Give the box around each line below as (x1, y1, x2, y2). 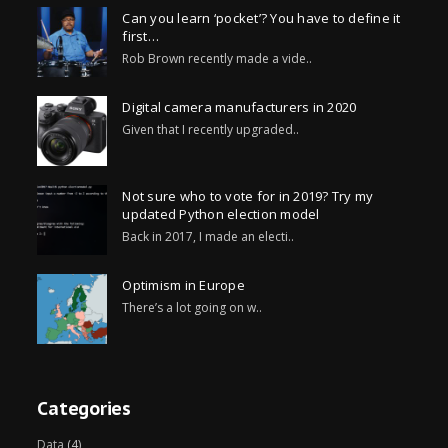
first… (122, 27, 159, 45)
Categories (37, 397, 131, 420)
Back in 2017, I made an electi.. (122, 228, 295, 245)
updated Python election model (122, 205, 320, 223)
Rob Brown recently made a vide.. (122, 50, 313, 67)
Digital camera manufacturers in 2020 (122, 98, 357, 116)
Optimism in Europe (122, 276, 245, 294)
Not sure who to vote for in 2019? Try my (122, 187, 374, 205)
